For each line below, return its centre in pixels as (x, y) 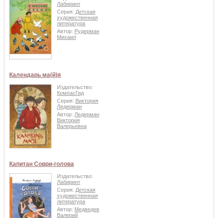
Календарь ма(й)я (35, 75)
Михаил (66, 37)
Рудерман (87, 31)
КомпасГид (70, 93)
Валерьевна (72, 126)
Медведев (87, 209)
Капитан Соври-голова (42, 164)
